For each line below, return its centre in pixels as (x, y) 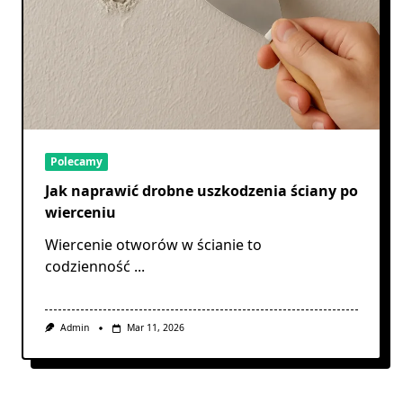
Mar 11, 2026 (155, 328)
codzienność (88, 267)
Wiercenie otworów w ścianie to (153, 245)
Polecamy (76, 162)
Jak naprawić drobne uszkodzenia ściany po (201, 191)
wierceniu (81, 213)
